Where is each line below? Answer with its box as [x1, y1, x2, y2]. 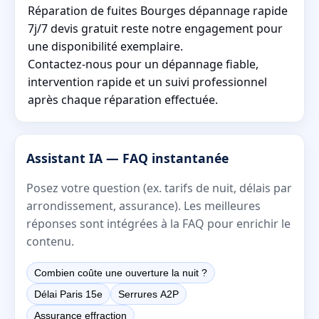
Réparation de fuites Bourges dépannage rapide [28, 2, 288, 19]
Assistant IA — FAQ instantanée [26, 149, 229, 167]
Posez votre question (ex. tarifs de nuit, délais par [26, 179, 292, 196]
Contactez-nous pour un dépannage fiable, [28, 56, 258, 72]
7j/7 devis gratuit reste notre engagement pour [28, 20, 283, 36]
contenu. [26, 233, 74, 249]
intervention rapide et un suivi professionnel [28, 73, 267, 90]
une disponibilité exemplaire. [28, 38, 183, 54]
